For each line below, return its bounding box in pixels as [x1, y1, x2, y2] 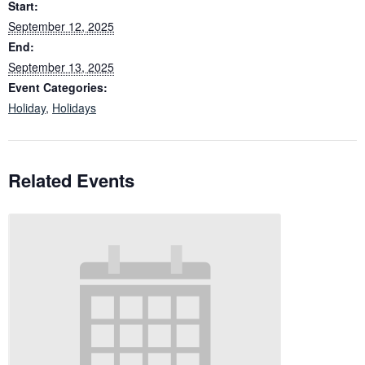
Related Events [8, 167, 134, 194]
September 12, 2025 [8, 17, 114, 34]
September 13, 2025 [8, 58, 114, 75]
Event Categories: [8, 78, 108, 95]
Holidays [52, 99, 96, 116]
